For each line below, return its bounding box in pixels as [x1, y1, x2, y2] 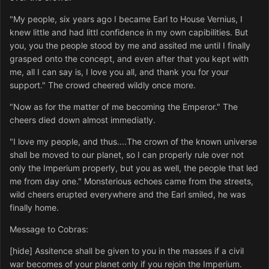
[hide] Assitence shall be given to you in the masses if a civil [10, 246, 244, 256]
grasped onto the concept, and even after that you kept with [10, 53, 249, 64]
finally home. [10, 202, 59, 213]
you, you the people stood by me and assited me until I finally [10, 40, 250, 51]
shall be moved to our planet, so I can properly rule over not [10, 150, 244, 160]
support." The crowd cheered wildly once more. [10, 80, 196, 91]
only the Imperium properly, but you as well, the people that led [10, 163, 258, 174]
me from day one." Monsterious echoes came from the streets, [10, 176, 253, 187]
